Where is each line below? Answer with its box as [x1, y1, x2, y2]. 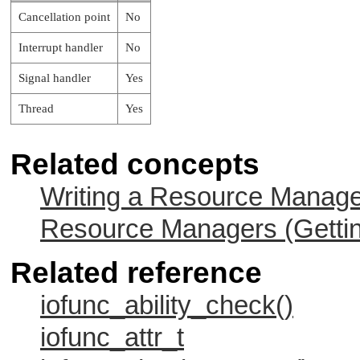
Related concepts [10, 147, 260, 181]
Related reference [10, 256, 262, 289]
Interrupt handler [18, 40, 103, 54]
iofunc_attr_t [40, 322, 184, 352]
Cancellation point [18, 10, 110, 23]
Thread [18, 101, 54, 115]
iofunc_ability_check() [40, 290, 293, 320]
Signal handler [18, 71, 91, 84]
